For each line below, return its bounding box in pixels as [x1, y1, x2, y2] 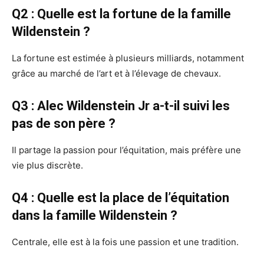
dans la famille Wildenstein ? [12, 208, 177, 223]
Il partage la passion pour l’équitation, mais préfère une [12, 144, 241, 156]
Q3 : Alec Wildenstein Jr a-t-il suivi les [12, 98, 230, 114]
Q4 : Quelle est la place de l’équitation [12, 190, 229, 206]
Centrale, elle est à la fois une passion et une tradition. [12, 236, 239, 248]
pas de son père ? [12, 116, 115, 131]
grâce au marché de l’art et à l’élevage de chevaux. [12, 68, 221, 80]
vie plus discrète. [12, 160, 83, 171]
